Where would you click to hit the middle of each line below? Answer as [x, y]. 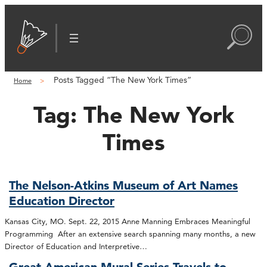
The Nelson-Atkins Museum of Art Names [124, 186]
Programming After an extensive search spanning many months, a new [130, 233]
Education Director [62, 201]
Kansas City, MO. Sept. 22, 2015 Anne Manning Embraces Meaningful [128, 221]
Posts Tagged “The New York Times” [122, 80]
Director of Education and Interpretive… [76, 246]
